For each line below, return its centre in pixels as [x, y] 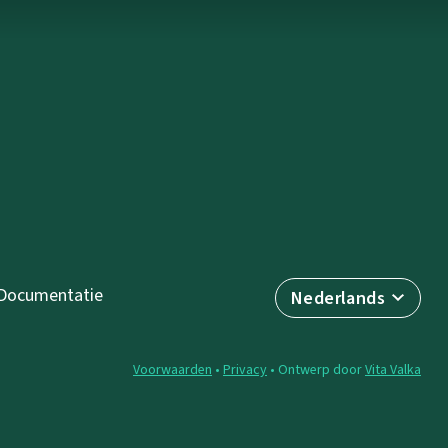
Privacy [245, 369]
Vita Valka [393, 369]
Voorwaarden [172, 369]
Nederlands [338, 297]
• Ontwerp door [316, 369]
